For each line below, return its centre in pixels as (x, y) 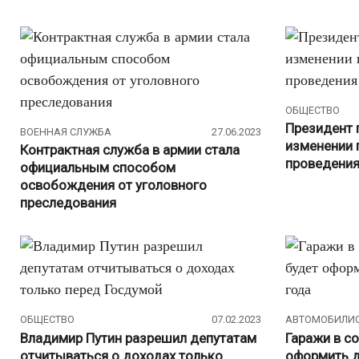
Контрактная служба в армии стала (130, 150)
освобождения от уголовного (113, 186)
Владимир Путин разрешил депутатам (138, 338)
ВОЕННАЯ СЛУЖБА (66, 131)
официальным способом (98, 168)
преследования (68, 203)
